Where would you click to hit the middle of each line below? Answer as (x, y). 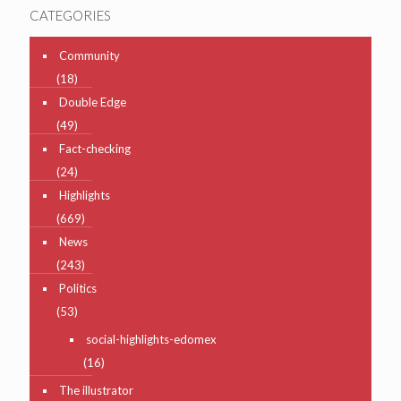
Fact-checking (95, 148)
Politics (78, 288)
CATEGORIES (70, 15)
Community (90, 55)
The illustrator (96, 390)
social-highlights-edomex (151, 339)
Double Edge (93, 102)
